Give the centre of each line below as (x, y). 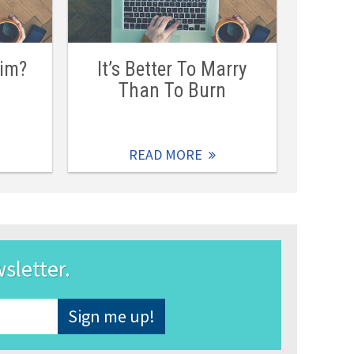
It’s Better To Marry (172, 70)
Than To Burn (172, 91)
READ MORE (165, 155)
